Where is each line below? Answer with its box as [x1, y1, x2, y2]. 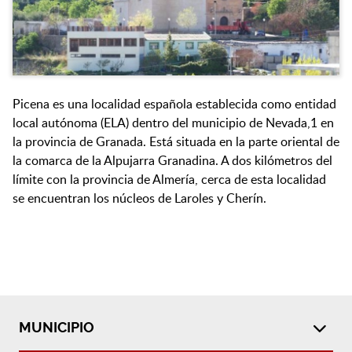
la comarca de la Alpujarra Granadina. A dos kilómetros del [13, 151, 332, 169]
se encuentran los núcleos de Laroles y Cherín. [13, 189, 266, 207]
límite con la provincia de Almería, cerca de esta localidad [13, 170, 326, 188]
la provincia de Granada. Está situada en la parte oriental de [13, 132, 339, 150]
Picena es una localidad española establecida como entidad [13, 94, 336, 112]
